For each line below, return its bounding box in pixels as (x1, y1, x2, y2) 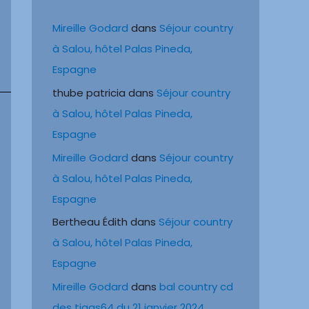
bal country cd (159, 279, 233, 294)
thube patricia (52, 85, 126, 100)
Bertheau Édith (52, 215, 128, 230)
